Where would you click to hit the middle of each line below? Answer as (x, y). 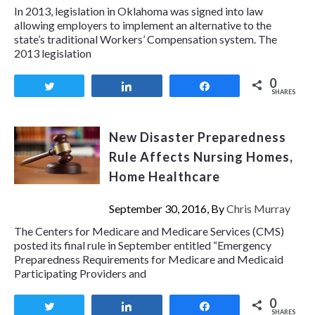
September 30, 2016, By (167, 209)
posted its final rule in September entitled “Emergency (143, 245)
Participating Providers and (80, 274)
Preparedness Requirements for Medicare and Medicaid (149, 259)
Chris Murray (258, 209)
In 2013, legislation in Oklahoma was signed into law (139, 11)
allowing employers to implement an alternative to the (143, 25)
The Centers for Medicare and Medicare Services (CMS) (149, 231)
